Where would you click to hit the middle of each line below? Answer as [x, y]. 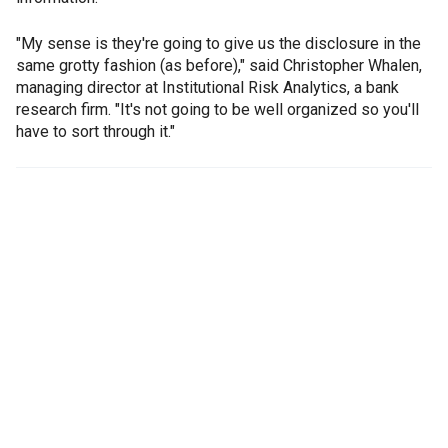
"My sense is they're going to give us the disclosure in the [218, 43]
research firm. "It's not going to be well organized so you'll [217, 109]
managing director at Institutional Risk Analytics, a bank [207, 87]
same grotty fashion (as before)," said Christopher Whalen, [219, 65]
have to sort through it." [95, 131]
